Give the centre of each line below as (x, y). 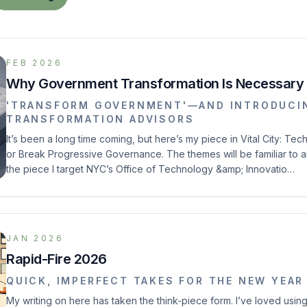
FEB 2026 (34, 63)
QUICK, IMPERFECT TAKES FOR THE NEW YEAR (155, 281)
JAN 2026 (35, 238)
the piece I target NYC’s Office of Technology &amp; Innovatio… (150, 169)
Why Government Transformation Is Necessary (155, 84)
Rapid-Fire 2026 (57, 259)
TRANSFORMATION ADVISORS (100, 119)
